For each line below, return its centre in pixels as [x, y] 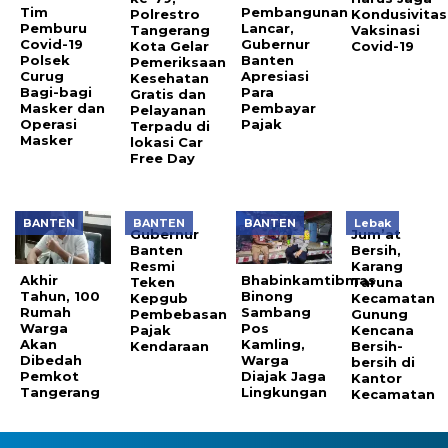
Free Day [163, 158]
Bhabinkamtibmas [308, 280]
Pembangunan [294, 12]
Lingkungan [283, 392]
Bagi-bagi [56, 92]
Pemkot [49, 376]
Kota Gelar [170, 46]
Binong [266, 296]
